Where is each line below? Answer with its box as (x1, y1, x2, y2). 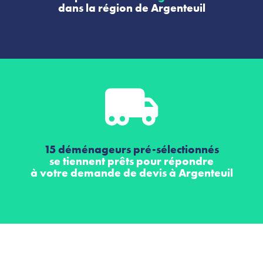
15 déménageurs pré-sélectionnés (44, 142, 219, 157)
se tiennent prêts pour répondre (49, 154, 214, 169)
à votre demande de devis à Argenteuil (30, 166, 233, 181)
